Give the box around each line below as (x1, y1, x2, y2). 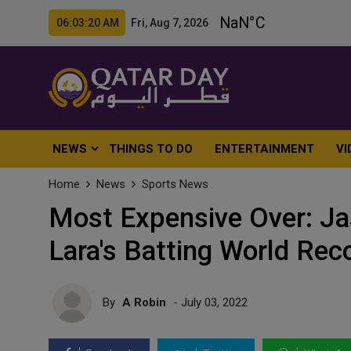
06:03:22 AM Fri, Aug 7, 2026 (56, 16, 208, 29)
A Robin (122, 295, 166, 309)
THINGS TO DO (109, 142, 194, 156)
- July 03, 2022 (170, 295, 248, 309)
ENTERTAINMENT (215, 142, 315, 156)
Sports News (142, 177, 208, 191)
